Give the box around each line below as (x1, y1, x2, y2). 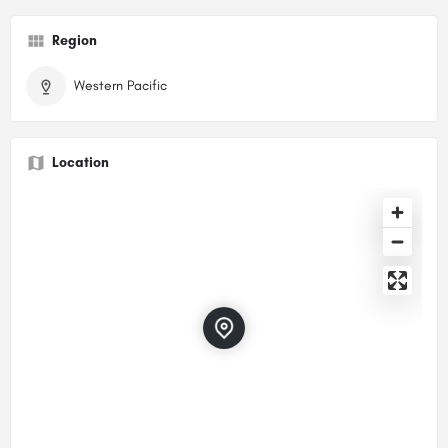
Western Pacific (74, 76, 167, 94)
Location (52, 153, 109, 171)
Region (52, 31, 97, 49)
